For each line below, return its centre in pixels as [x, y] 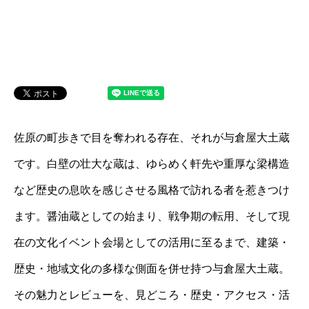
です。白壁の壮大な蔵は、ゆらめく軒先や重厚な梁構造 [152, 164]
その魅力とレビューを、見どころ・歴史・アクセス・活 [152, 295]
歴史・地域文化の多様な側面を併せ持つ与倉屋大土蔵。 [152, 269]
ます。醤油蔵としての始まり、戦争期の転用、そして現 [152, 216]
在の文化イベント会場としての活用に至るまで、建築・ [152, 242]
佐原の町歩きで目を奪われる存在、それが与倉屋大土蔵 [152, 138]
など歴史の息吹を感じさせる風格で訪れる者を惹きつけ [152, 190]
